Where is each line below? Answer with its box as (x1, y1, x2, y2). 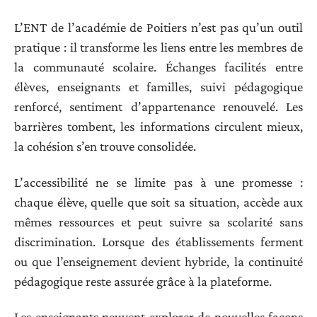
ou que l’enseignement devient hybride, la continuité (14, 253, 303, 269)
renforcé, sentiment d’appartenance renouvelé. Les (14, 99, 303, 115)
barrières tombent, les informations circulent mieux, (14, 119, 303, 134)
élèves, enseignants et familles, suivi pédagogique (14, 79, 303, 95)
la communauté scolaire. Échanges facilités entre (14, 59, 303, 75)
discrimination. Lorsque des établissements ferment (14, 234, 303, 249)
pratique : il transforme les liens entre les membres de (14, 40, 303, 55)
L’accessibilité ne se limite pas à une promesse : (14, 174, 303, 190)
